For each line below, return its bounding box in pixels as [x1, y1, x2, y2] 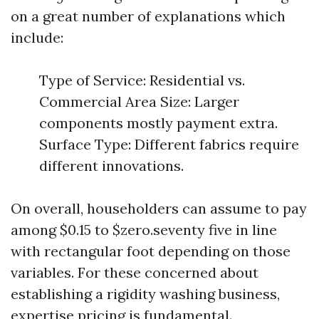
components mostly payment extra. [39, 114, 278, 132]
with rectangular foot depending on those [11, 242, 291, 260]
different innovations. [39, 157, 184, 174]
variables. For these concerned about [11, 263, 258, 281]
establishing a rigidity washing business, [11, 285, 280, 303]
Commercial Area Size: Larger [39, 93, 239, 110]
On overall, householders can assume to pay [11, 199, 307, 217]
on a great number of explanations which [11, 7, 286, 25]
